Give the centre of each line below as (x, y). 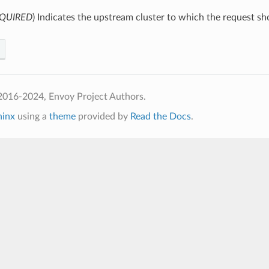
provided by (103, 116)
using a (32, 116)
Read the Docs (160, 116)
